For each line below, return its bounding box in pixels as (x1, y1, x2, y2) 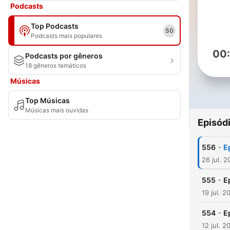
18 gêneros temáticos (25, 62, 86, 69)
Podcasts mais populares (31, 32, 102, 40)
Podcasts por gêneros (25, 51, 103, 60)
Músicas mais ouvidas (25, 106, 88, 114)
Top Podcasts (31, 22, 79, 30)
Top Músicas (25, 96, 70, 105)
